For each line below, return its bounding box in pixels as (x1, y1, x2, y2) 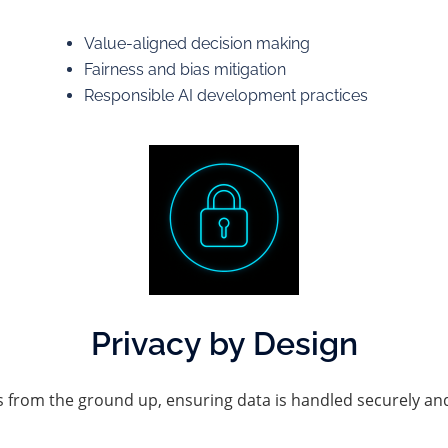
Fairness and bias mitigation (83, 60, 286, 79)
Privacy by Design (90, 325, 358, 362)
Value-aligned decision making (83, 34, 310, 53)
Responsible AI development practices (83, 86, 368, 105)
